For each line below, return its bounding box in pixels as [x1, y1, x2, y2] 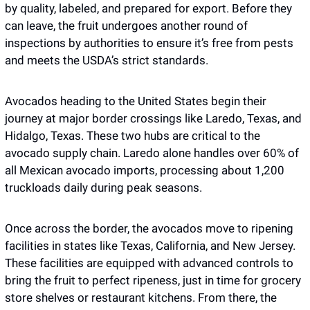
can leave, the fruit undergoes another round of [5, 19, 248, 33]
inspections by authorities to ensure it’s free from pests [5, 36, 293, 51]
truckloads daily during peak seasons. [5, 181, 205, 195]
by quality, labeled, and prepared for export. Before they [5, 1, 292, 16]
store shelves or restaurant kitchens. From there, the [5, 291, 277, 305]
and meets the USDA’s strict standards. [5, 53, 208, 68]
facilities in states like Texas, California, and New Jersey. [5, 239, 295, 253]
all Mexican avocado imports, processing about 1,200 [5, 163, 284, 178]
